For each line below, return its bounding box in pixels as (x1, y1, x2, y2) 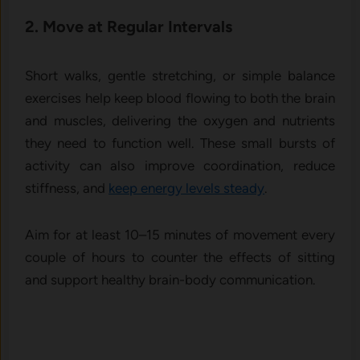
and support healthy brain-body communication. (25, 271, 317, 288)
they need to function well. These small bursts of (25, 134, 335, 151)
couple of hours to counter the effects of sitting (25, 248, 335, 265)
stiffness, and (25, 179, 109, 196)
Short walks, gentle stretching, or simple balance (25, 67, 335, 84)
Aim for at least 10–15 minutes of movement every (25, 226, 335, 243)
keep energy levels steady (108, 179, 265, 196)
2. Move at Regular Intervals (25, 16, 233, 36)
